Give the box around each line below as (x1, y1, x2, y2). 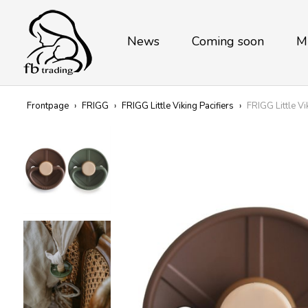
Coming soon (191, 33, 264, 49)
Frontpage (26, 100, 69, 112)
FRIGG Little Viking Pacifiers (121, 100, 234, 112)
